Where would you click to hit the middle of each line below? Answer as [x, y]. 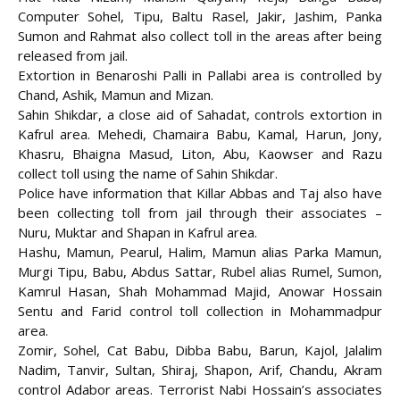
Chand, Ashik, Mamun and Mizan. [116, 95]
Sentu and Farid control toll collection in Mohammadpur [200, 311]
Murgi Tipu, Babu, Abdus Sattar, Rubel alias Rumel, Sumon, [200, 272]
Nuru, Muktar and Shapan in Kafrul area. [137, 233]
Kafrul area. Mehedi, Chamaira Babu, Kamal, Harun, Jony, [200, 134]
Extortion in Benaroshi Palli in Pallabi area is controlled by [200, 75]
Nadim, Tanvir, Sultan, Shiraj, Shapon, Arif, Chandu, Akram [200, 370]
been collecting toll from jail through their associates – [200, 213]
